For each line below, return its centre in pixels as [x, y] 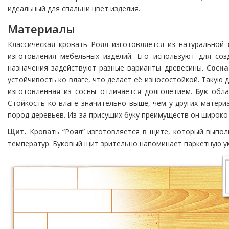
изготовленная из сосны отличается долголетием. [102, 91]
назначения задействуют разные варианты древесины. [107, 68]
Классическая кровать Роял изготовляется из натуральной [118, 44]
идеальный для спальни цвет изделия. [75, 9]
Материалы [43, 29]
